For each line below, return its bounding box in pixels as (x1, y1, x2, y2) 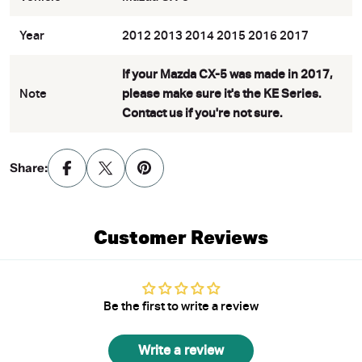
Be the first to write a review (103, 298, 259, 314)
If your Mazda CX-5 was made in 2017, (122, 66, 332, 82)
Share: (10, 159, 48, 175)
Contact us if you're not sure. (122, 105, 282, 120)
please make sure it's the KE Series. (122, 86, 321, 101)
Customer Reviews (94, 225, 268, 249)
